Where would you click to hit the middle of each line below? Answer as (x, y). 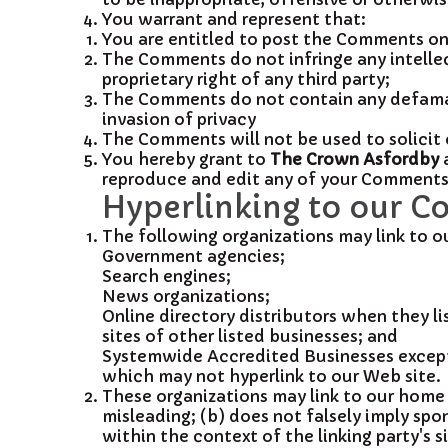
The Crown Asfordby (354, 159)
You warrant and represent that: (234, 19)
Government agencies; (193, 256)
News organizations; (186, 296)
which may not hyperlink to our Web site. (271, 376)
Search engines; (166, 276)
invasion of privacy (179, 119)
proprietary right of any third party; (246, 79)
